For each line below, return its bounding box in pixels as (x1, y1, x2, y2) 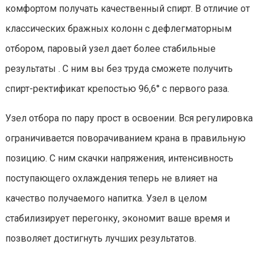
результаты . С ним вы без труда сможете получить (5, 62, 233, 74)
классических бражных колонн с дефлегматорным (5, 22, 232, 34)
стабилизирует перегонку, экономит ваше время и (5, 212, 230, 224)
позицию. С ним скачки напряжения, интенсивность (5, 152, 233, 164)
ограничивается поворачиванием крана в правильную (5, 132, 246, 144)
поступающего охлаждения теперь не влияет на (5, 172, 217, 184)
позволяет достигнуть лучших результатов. (5, 232, 196, 244)
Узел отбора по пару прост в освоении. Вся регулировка (5, 112, 253, 124)
